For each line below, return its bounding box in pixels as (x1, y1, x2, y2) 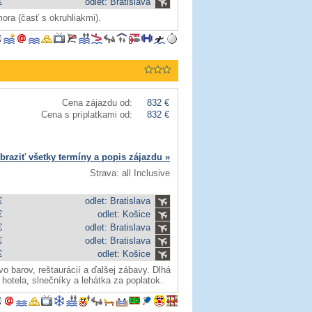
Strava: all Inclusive (90, 168, 170, 178)
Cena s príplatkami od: (41, 109, 132, 120)
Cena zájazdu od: (62, 97, 132, 108)
